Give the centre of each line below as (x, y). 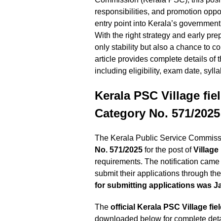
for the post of (168, 150)
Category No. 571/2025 (157, 113)
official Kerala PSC (146, 207)
